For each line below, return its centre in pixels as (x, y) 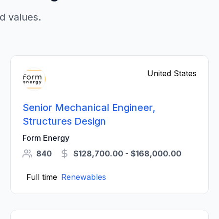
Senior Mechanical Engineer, (89, 108)
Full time (42, 177)
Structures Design (65, 121)
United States (172, 73)
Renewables (84, 177)
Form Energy (46, 138)
